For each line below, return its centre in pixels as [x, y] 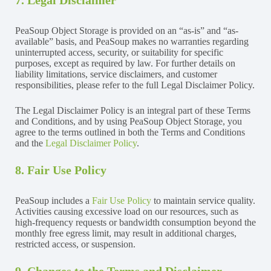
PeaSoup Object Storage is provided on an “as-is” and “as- [127, 30]
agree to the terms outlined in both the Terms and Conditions [130, 132]
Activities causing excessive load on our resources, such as [127, 211]
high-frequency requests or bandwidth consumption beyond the [135, 222]
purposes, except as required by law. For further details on [125, 63]
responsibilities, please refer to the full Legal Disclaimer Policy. [135, 85]
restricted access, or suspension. [75, 244]
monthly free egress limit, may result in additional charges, [126, 233]
